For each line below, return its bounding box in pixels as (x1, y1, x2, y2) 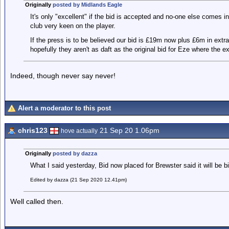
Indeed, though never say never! (10, 72, 116, 80)
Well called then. (10, 197, 63, 205)
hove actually (61, 127, 98, 134)
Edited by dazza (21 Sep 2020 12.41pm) (30, 177, 127, 182)
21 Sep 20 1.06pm (98, 126, 159, 134)
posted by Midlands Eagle (52, 2, 122, 8)
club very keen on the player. (30, 22, 116, 30)
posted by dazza (52, 150, 97, 156)
